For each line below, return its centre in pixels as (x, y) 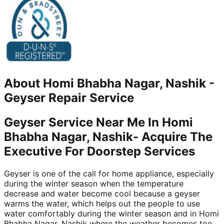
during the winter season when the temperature (94, 183)
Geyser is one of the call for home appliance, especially (109, 173)
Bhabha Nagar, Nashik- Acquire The (108, 137)
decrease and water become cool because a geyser (102, 193)
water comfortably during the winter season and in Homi (111, 213)
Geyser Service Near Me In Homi (98, 122)
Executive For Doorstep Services (99, 151)
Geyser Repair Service (69, 98)
